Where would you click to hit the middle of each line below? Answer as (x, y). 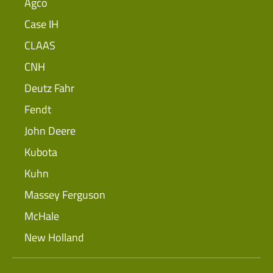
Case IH (41, 24)
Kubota (41, 152)
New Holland (54, 238)
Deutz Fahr (49, 88)
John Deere (50, 131)
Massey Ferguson (65, 195)
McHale (42, 216)
